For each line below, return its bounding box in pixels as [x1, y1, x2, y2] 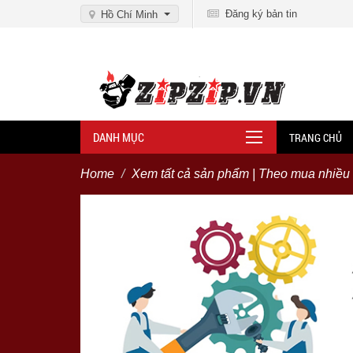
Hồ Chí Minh [101, 9, 158, 20]
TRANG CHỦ [289, 129, 342, 145]
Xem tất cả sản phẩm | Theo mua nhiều [132, 166, 350, 180]
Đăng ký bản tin [219, 8, 297, 20]
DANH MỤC [93, 128, 144, 145]
